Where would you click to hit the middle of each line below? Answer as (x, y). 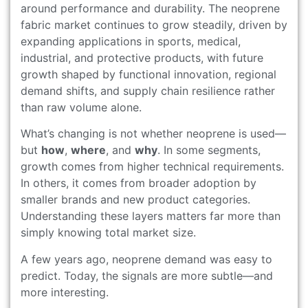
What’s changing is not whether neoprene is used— (153, 134)
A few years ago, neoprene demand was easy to (146, 259)
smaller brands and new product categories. (135, 200)
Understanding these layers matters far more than (151, 216)
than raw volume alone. (81, 107)
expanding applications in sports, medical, (131, 41)
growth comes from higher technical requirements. (152, 167)
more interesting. (65, 292)
